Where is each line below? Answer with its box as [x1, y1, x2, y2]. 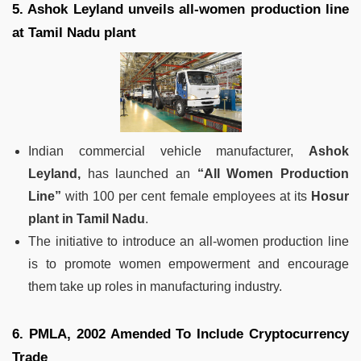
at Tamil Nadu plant [12, 25, 136, 41]
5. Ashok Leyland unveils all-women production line [12, 2, 349, 18]
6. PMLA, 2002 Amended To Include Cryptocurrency [12, 326, 349, 342]
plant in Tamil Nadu [28, 212, 145, 226]
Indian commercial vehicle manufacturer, [28, 144, 309, 159]
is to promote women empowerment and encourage [28, 257, 349, 272]
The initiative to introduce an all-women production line [28, 234, 349, 249]
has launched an [87, 167, 191, 181]
